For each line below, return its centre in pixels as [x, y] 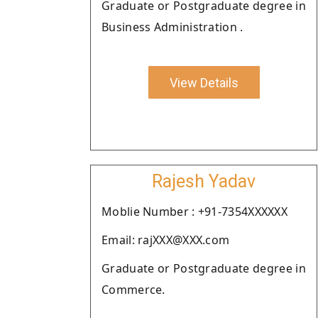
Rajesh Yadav [204, 181]
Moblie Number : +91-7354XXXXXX [194, 212]
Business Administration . [172, 27]
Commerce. [133, 290]
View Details [204, 82]
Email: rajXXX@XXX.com [166, 240]
